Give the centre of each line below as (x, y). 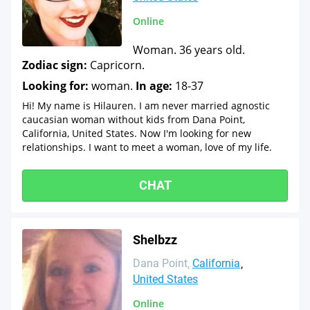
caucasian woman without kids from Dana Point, (134, 119)
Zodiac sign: (55, 65)
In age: (154, 86)
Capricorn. (116, 65)
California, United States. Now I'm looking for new (137, 133)
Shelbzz (155, 240)
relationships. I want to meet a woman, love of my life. (147, 147)
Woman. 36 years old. (189, 50)
